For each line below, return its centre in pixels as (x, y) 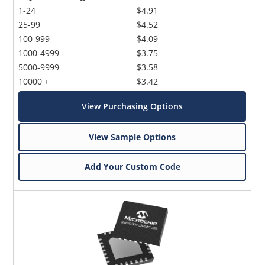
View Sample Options (132, 137)
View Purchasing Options (132, 106)
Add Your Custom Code (132, 166)
